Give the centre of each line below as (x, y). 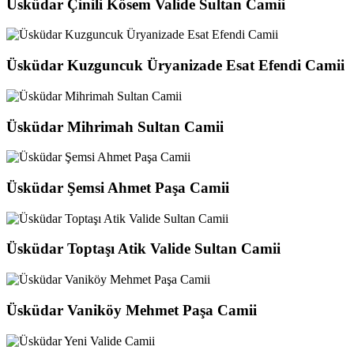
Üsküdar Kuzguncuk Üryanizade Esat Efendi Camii (175, 66)
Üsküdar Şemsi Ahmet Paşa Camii (118, 187)
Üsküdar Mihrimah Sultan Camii (115, 126)
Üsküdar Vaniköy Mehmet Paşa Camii (132, 310)
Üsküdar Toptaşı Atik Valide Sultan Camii (143, 249)
